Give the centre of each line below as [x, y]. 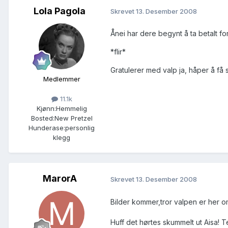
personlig [80, 127]
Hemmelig [71, 108]
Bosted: [42, 118]
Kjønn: [46, 108]
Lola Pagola [60, 11]
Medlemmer [62, 79]
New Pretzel [73, 118]
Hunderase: [47, 127]
